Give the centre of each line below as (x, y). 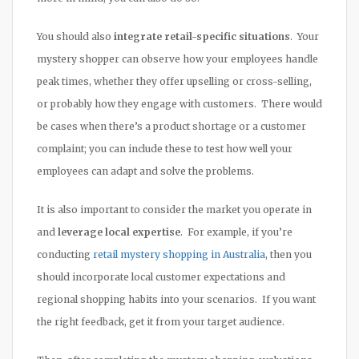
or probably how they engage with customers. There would (179, 103)
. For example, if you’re (236, 232)
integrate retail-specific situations (202, 36)
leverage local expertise (119, 232)
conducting (65, 254)
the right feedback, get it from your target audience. (161, 321)
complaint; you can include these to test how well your (165, 148)
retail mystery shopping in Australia (179, 254)
